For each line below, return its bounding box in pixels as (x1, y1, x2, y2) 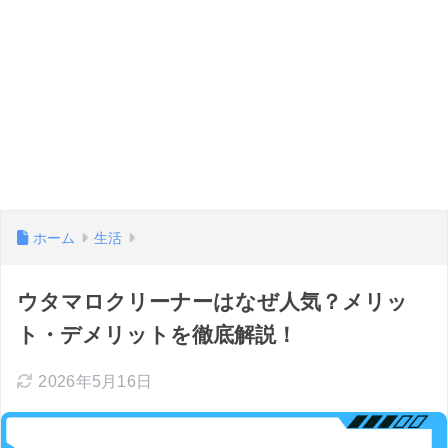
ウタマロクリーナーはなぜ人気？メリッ (17, 289, 408, 313)
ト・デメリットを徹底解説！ (17, 322, 297, 346)
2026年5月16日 (38, 372, 153, 390)
